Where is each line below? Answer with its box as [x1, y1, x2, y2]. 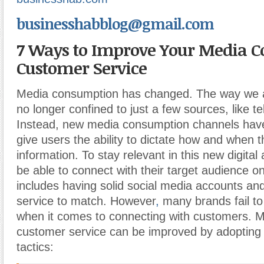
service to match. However [16, 194, 156, 207]
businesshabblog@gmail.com [16, 14, 214, 34]
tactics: [16, 240, 54, 253]
